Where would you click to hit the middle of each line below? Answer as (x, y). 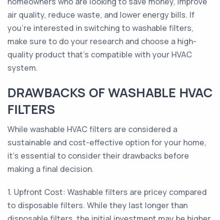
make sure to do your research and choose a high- (102, 41)
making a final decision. (51, 169)
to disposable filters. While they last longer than (97, 205)
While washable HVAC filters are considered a (92, 129)
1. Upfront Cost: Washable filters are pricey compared (107, 192)
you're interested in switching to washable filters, (100, 28)
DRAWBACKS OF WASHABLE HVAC (110, 93)
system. (23, 68)
